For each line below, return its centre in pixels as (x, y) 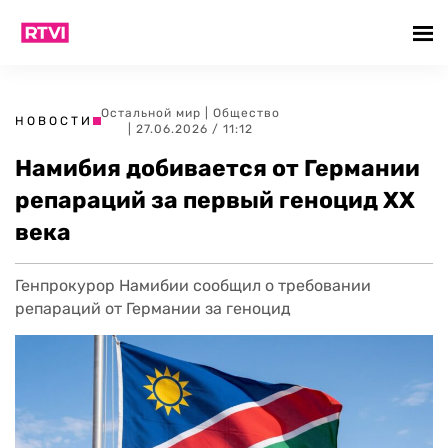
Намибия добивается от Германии (217, 168)
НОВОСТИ (54, 121)
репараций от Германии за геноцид (153, 308)
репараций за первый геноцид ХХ (215, 200)
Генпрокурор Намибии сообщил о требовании (193, 285)
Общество (246, 113)
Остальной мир (151, 113)
